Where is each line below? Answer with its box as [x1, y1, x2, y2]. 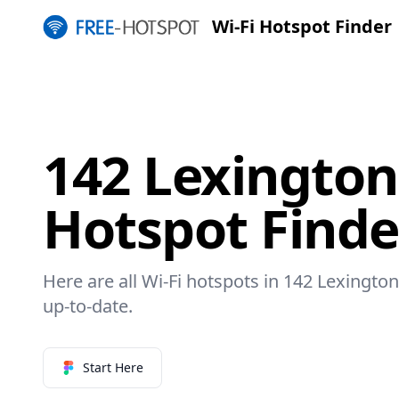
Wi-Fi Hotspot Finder [211, 14, 392, 38]
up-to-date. [43, 293, 133, 318]
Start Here [83, 358, 143, 376]
